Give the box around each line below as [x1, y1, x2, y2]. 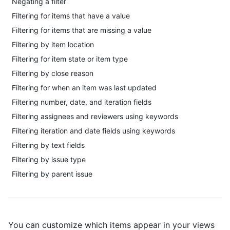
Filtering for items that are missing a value [12, 26, 151, 34]
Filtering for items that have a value [12, 11, 130, 20]
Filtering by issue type [12, 155, 86, 164]
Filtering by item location [12, 40, 94, 49]
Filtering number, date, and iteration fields [12, 98, 151, 106]
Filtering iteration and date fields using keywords [12, 126, 175, 135]
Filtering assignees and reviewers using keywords [12, 112, 178, 121]
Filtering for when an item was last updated [12, 83, 157, 92]
